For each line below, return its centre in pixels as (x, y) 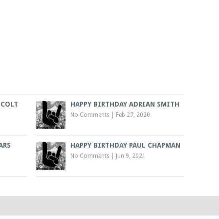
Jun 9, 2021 (131, 156)
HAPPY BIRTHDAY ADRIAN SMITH (125, 104)
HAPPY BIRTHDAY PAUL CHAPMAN (126, 145)
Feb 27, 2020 (133, 115)
